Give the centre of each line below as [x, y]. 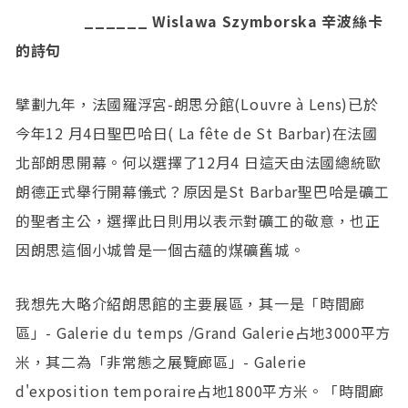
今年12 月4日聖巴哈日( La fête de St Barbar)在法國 [197, 133]
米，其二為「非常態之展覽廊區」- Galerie [161, 362]
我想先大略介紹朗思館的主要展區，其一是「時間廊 [191, 304]
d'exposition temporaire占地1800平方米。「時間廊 [200, 391]
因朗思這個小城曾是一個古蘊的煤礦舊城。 [160, 250]
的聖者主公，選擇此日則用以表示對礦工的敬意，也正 [198, 221]
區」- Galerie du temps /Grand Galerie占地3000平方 [204, 333]
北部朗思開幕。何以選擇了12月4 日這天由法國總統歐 [199, 163]
